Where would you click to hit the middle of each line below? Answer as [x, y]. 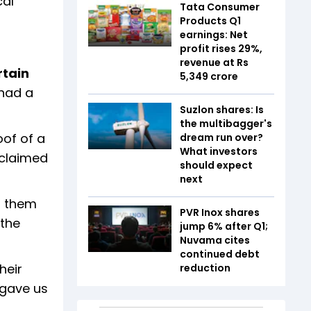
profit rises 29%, [221, 48]
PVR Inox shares [220, 212]
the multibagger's [226, 123]
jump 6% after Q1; [224, 226]
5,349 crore [210, 76]
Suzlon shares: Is [222, 109]
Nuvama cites [215, 240]
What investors [219, 151]
